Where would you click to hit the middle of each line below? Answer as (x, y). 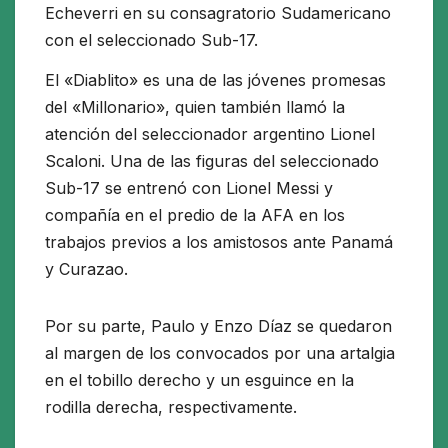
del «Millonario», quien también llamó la (195, 106)
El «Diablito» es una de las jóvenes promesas (215, 79)
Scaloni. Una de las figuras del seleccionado (212, 160)
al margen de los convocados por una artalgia (220, 352)
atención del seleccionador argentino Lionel (210, 133)
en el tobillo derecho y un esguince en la (199, 379)
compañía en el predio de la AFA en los (195, 214)
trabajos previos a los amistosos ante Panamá (219, 241)
